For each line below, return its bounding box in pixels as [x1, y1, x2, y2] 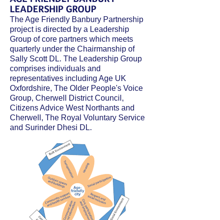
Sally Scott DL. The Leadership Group [10, 55, 142, 63]
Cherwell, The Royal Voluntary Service [10, 113, 145, 122]
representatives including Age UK [10, 74, 126, 82]
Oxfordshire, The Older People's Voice [10, 84, 143, 92]
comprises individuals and [10, 64, 101, 73]
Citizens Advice [10, 104, 66, 112]
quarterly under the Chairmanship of [10, 45, 135, 53]
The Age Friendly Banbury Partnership [10, 15, 143, 24]
